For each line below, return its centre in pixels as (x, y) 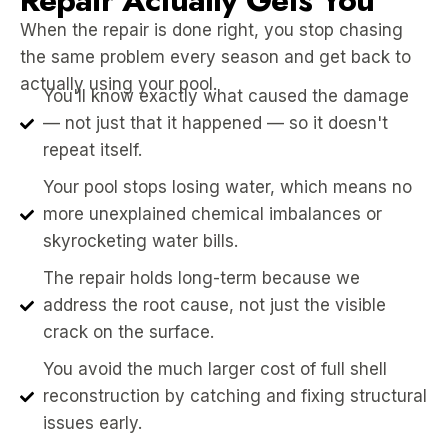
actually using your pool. (118, 84)
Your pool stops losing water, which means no (227, 187)
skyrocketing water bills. (140, 241)
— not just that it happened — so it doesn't (215, 123)
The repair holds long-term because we (201, 278)
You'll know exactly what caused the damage (225, 96)
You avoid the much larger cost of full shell (214, 369)
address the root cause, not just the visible (214, 305)
